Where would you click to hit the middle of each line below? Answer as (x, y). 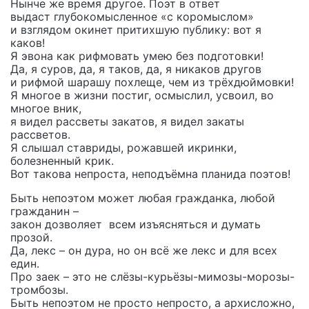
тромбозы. (39, 290)
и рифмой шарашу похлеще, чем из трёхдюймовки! (152, 82)
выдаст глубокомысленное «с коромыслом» (132, 17)
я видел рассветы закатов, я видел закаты (127, 121)
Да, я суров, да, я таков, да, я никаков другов (136, 69)
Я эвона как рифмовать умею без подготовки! (137, 56)
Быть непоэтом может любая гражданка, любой (143, 198)
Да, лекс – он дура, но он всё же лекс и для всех (144, 250)
